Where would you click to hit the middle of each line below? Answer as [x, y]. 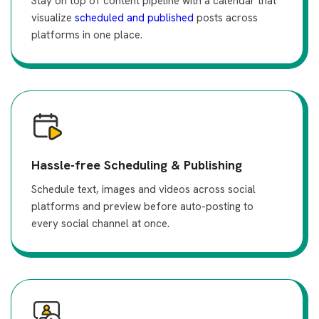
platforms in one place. [87, 35]
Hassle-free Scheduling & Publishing [137, 165]
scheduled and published [134, 18]
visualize [53, 18]
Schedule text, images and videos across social [143, 189]
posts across [226, 18]
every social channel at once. [100, 224]
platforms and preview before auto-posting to [142, 206]
